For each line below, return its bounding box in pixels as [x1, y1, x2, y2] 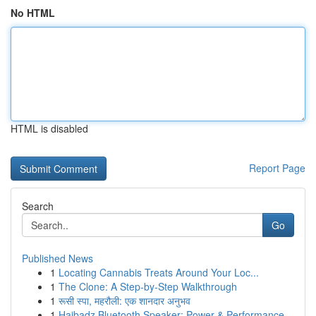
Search [22, 199, 54, 213]
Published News [22, 251, 93, 265]
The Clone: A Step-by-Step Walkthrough [59, 279, 237, 293]
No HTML [11, 6, 55, 20]
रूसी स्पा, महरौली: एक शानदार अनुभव [59, 293, 190, 308]
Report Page [249, 161, 305, 175]
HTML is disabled [11, 121, 88, 135]
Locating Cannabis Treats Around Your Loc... [59, 265, 259, 279]
